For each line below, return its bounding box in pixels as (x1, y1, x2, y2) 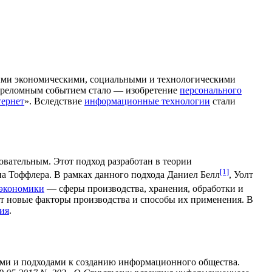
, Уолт (229, 169, 253, 180)
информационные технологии (84, 95, 210, 106)
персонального (180, 84, 242, 95)
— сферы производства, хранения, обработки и (44, 183, 243, 194)
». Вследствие (24, 95, 84, 106)
